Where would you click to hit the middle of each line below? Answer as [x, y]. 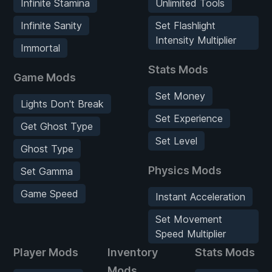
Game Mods [45, 77]
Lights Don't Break [62, 104]
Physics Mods [185, 170]
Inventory [133, 252]
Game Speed [49, 193]
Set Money [180, 96]
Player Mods [46, 252]
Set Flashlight [185, 25]
